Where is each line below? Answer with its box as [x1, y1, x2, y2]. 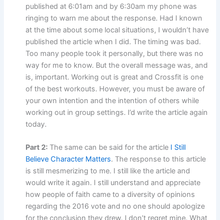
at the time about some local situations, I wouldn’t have [26, 25, 209, 34]
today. [26, 119, 47, 129]
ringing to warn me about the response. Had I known [26, 13, 203, 23]
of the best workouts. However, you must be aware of [26, 84, 205, 93]
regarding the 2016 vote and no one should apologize [26, 202, 205, 211]
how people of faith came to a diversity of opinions [26, 190, 195, 199]
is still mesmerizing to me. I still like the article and [26, 166, 191, 176]
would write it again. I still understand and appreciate [26, 178, 201, 188]
